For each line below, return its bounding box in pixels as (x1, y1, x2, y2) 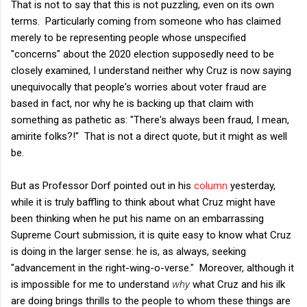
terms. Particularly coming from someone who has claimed (11, 14, 281, 27)
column (194, 179, 228, 192)
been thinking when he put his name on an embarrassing (11, 212, 264, 225)
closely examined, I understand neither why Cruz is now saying (11, 64, 291, 77)
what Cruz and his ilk (190, 278, 285, 291)
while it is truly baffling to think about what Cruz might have (11, 195, 275, 208)
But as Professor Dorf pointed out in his (11, 179, 194, 192)
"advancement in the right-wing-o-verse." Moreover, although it (11, 261, 294, 274)
